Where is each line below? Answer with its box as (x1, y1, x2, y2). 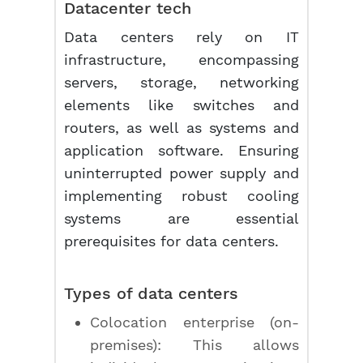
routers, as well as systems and (64, 119, 299, 136)
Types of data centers (64, 284, 239, 303)
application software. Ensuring (64, 142, 299, 159)
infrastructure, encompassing (64, 51, 299, 68)
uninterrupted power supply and (64, 164, 299, 181)
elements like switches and (64, 96, 299, 113)
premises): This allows (90, 336, 299, 353)
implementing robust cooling (64, 187, 299, 204)
